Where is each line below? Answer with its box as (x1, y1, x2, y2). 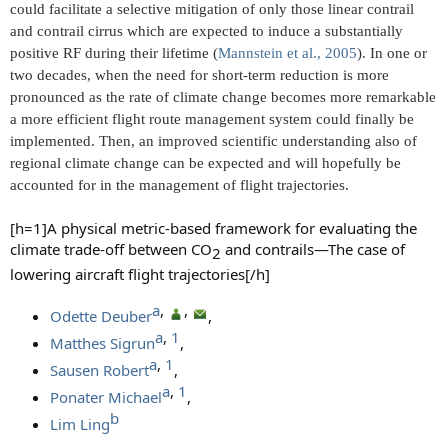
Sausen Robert (50, 360, 149, 381)
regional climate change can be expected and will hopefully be (10, 155, 401, 172)
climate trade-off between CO (10, 239, 212, 260)
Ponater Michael (50, 387, 162, 408)
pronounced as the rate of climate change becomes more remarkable (10, 89, 436, 106)
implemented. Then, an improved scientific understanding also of (10, 133, 417, 150)
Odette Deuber (50, 306, 152, 327)
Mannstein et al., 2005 (218, 45, 357, 62)
